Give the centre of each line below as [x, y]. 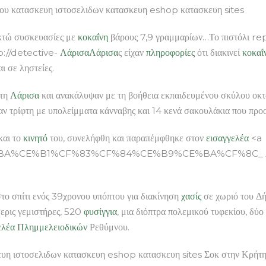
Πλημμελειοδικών [52, 227]
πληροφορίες [170, 52]
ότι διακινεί [218, 52]
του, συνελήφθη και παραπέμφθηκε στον [127, 138]
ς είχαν [132, 52]
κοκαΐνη [93, 37]
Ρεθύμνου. [108, 227]
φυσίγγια [100, 211]
